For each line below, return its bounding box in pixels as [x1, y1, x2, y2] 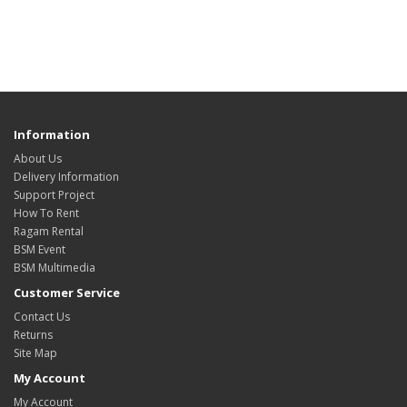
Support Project [14, 187, 94, 203]
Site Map [14, 345, 57, 362]
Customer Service [14, 284, 120, 302]
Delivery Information [14, 169, 119, 185]
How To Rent [14, 205, 79, 222]
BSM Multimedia [14, 260, 95, 276]
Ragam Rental [14, 223, 84, 240]
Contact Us [14, 309, 70, 325]
